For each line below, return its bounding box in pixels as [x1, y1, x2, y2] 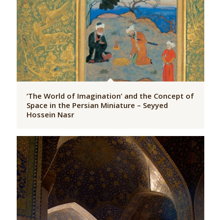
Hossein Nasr [26, 110, 74, 120]
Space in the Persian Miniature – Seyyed [26, 100, 168, 110]
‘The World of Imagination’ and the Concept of [26, 91, 194, 101]
